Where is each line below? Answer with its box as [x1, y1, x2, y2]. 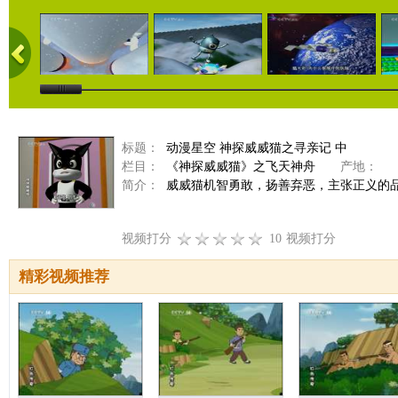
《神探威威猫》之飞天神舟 [166, 160, 315, 173]
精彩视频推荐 [19, 268, 109, 285]
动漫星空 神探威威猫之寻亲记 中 [166, 141, 347, 155]
